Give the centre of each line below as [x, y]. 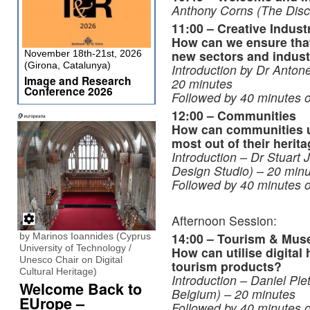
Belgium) [196, 294]
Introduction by [214, 70]
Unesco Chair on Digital [71, 259]
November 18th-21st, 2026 [83, 53]
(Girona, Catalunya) [67, 65]
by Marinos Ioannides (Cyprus [85, 236]
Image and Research [78, 81]
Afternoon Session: [224, 221]
